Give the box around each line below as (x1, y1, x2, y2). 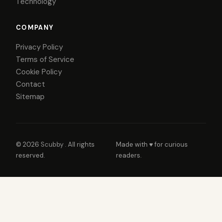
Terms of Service (16, 54, 74, 64)
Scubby (41, 140, 65, 149)
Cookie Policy (16, 66, 62, 77)
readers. (115, 151, 142, 160)
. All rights (65, 140, 95, 149)
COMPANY (16, 23, 54, 32)
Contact (16, 79, 45, 89)
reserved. (16, 151, 45, 160)
